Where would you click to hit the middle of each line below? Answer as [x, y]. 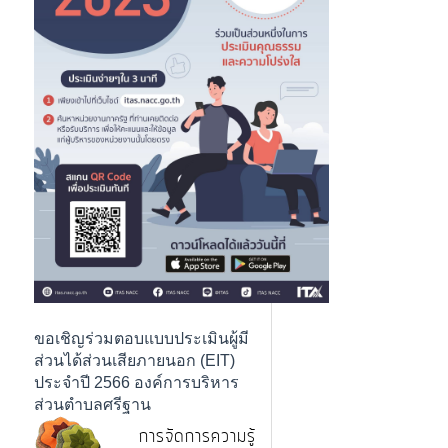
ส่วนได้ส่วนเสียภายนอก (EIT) [134, 361]
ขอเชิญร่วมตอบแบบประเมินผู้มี [141, 339]
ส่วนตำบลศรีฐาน [92, 405]
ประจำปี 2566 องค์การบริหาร [136, 383]
